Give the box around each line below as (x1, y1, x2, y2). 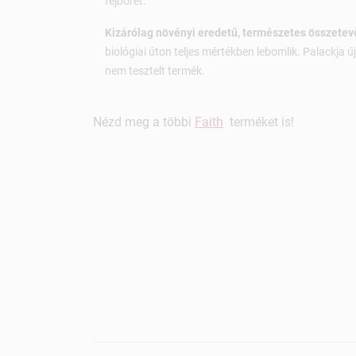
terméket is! (223, 114, 294, 130)
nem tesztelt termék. (105, 64, 205, 78)
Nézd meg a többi (93, 114, 195, 130)
